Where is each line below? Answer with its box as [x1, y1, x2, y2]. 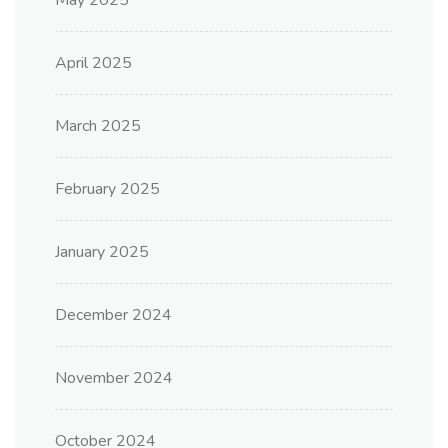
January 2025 [55, 241, 149, 264]
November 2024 [55, 367, 173, 390]
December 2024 [55, 304, 172, 327]
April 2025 [55, 52, 132, 75]
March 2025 [55, 115, 141, 138]
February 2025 [55, 178, 160, 201]
